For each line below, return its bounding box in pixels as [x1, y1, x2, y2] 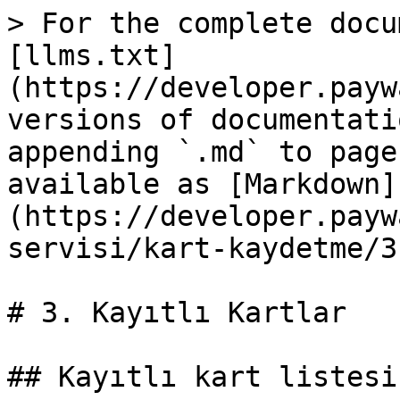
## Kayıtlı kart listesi [7, 361, 397, 393]
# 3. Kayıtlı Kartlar [7, 296, 346, 329]
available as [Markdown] [7, 168, 397, 200]
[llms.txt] [7, 39, 177, 71]
